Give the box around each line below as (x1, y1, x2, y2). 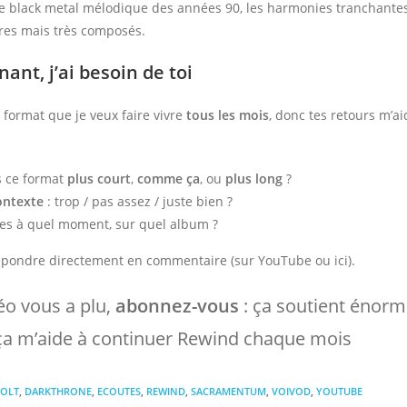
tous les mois (186, 105, 270, 124)
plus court (67, 169, 132, 187)
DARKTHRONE (25, 383, 93, 398)
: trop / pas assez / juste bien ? (44, 192, 233, 210)
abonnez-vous (115, 293, 240, 318)
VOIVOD (272, 383, 312, 398)
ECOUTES (97, 383, 142, 398)
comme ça (137, 169, 201, 187)
